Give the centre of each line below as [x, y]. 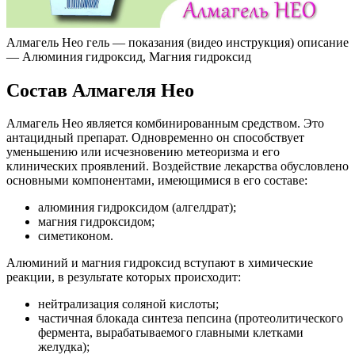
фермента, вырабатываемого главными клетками [171, 333]
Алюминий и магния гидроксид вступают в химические [160, 263]
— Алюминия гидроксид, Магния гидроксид [129, 56]
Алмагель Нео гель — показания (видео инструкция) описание [177, 42]
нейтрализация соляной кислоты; [128, 304]
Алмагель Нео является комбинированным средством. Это [165, 124]
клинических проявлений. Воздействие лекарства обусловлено [177, 166]
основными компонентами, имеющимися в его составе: [157, 181]
